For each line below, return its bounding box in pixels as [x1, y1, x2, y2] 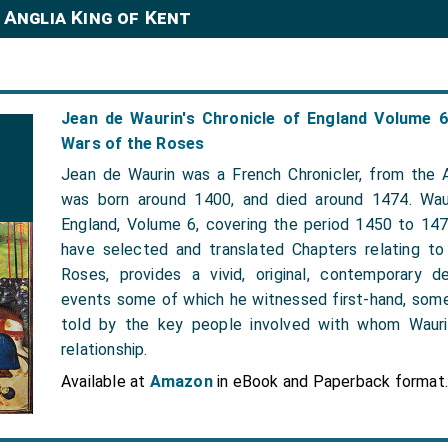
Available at [61, 372, 150, 391]
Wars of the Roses [61, 134, 205, 153]
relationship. [61, 340, 148, 359]
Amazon [149, 372, 213, 391]
